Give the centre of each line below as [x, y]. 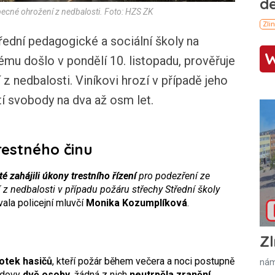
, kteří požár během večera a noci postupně [143, 261]
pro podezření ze [173, 176]
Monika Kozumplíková [137, 203]
